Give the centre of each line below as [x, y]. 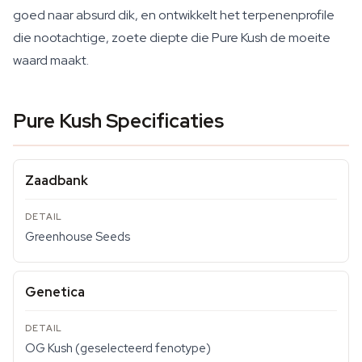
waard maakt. [51, 60]
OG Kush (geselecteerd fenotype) [118, 348]
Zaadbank [57, 181]
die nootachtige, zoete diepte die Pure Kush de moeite [172, 38]
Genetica [55, 292]
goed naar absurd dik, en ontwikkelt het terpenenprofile [174, 15]
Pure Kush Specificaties [118, 121]
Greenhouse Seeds [78, 237]
